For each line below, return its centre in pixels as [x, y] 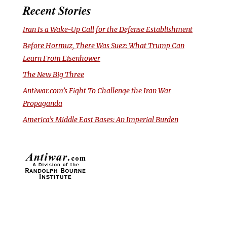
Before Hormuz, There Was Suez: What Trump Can [103, 46]
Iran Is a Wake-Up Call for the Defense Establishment [107, 30]
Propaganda [42, 104]
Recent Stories [57, 10]
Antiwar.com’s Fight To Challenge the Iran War [97, 91]
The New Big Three [53, 75]
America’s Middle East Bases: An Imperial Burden [100, 120]
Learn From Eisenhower [61, 59]
